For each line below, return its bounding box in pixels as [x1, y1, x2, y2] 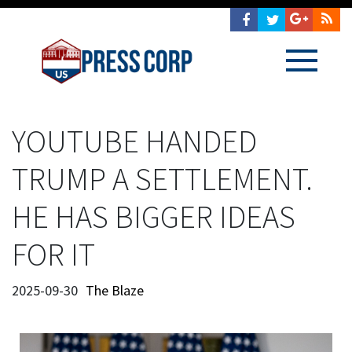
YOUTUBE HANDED [12, 122, 257, 161]
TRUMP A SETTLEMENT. [12, 159, 313, 199]
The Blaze [86, 281, 144, 299]
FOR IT [12, 235, 95, 274]
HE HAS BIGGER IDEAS [12, 197, 295, 236]
